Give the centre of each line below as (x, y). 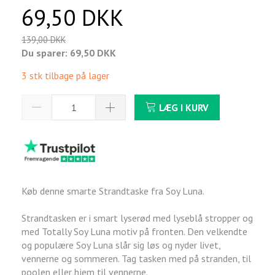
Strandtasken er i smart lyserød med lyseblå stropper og (137, 218)
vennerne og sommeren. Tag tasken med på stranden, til (136, 259)
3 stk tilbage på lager (65, 75)
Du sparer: (46, 52)
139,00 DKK (44, 39)
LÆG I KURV (184, 107)
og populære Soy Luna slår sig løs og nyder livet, (121, 245)
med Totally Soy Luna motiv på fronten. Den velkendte (134, 232)
